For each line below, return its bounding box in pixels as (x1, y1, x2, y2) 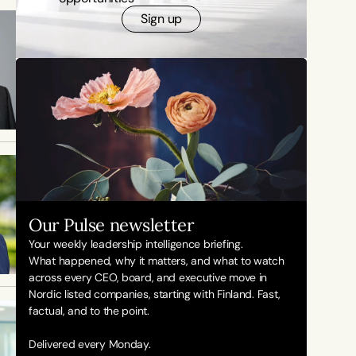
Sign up (141, 10, 182, 27)
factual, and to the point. (29, 304, 153, 318)
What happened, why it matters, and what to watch (29, 253, 284, 268)
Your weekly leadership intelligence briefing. (29, 237, 243, 251)
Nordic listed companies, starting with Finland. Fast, (29, 287, 281, 301)
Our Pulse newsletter (29, 214, 195, 236)
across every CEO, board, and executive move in (29, 270, 268, 284)
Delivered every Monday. (29, 337, 151, 351)
